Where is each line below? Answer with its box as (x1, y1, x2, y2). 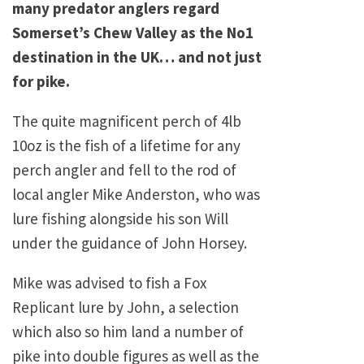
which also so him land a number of (12, 321, 244, 341)
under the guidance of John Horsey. (12, 232, 247, 253)
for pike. (12, 71, 70, 91)
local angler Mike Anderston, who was (12, 184, 260, 204)
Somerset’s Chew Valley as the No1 (12, 22, 253, 42)
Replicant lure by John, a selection (12, 297, 239, 317)
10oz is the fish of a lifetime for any (12, 135, 240, 155)
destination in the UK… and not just (12, 46, 262, 67)
